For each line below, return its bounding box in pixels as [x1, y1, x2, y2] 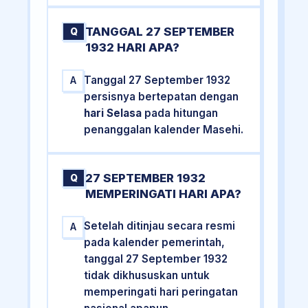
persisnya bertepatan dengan [84, 89, 239, 103]
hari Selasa [84, 106, 142, 120]
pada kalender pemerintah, [84, 235, 225, 249]
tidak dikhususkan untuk [84, 268, 210, 282]
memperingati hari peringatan [84, 285, 239, 298]
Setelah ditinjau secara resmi [84, 219, 236, 232]
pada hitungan [142, 106, 219, 120]
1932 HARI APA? [85, 41, 180, 55]
